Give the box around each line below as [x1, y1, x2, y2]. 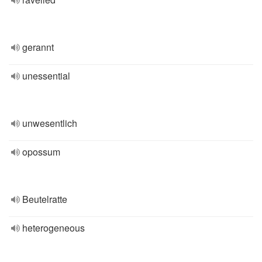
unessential [22, 69, 70, 82]
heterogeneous [22, 221, 85, 235]
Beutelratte [22, 192, 67, 206]
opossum [22, 145, 60, 158]
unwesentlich [22, 116, 77, 130]
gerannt [22, 40, 54, 54]
